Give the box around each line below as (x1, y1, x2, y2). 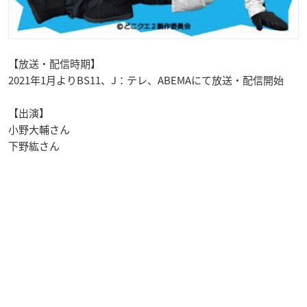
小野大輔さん (8, 122, 70, 138)
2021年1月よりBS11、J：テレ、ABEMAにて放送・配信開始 (8, 73, 284, 88)
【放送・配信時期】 (8, 56, 101, 72)
